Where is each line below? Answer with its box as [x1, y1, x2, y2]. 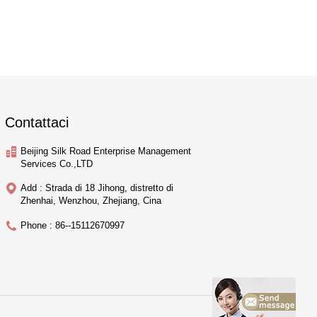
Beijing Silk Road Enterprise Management [21, 146, 191, 156]
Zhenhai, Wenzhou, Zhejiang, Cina [21, 195, 161, 206]
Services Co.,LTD [21, 158, 93, 169]
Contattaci [5, 115, 69, 130]
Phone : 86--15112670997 [21, 220, 125, 231]
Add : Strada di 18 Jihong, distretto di [21, 183, 173, 193]
